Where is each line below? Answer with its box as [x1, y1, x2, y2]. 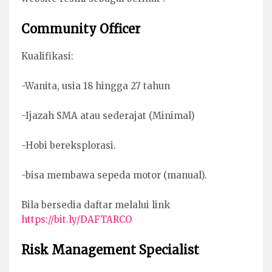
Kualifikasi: [21, 50, 73, 62]
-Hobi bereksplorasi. [21, 139, 116, 151]
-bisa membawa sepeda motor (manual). [21, 169, 207, 181]
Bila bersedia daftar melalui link [21, 199, 170, 211]
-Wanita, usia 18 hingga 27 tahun [21, 80, 170, 92]
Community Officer [21, 21, 140, 36]
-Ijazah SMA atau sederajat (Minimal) [21, 109, 195, 121]
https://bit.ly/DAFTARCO [21, 213, 132, 225]
